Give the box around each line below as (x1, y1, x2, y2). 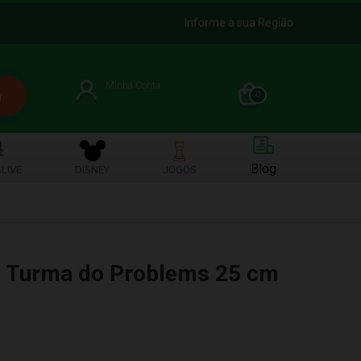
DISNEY (75, 163, 110, 176)
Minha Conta (106, 79, 161, 91)
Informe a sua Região (185, 15, 293, 29)
